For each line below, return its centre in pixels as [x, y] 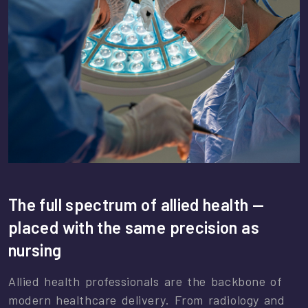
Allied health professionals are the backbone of [145, 282]
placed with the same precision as [134, 228]
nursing [35, 250]
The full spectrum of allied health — [136, 205]
